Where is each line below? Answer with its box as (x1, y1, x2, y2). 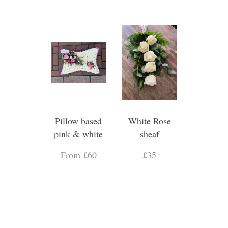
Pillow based (55, 114, 102, 127)
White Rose (128, 114, 171, 127)
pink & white (54, 127, 103, 140)
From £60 (60, 148, 97, 161)
